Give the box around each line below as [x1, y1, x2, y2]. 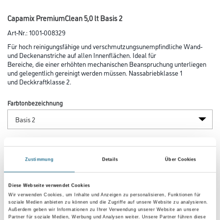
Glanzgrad [7, 137, 35, 145]
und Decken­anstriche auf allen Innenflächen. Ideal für [7, 50, 156, 59]
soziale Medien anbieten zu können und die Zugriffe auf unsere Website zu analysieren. [8, 200, 208, 205]
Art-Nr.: [7, 27, 29, 37]
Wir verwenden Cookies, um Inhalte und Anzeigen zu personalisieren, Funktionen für [8, 192, 201, 198]
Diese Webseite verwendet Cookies [8, 183, 90, 188]
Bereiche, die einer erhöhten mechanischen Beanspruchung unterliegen [7, 59, 206, 68]
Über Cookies [165, 157, 196, 162]
